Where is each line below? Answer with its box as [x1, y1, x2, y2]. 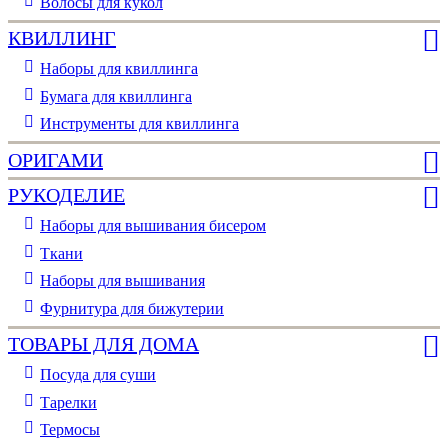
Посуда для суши [40, 366, 156, 384]
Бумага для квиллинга [40, 87, 192, 105]
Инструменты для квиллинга [40, 115, 239, 133]
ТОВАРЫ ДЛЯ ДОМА [8, 333, 199, 356]
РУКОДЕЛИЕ [8, 184, 125, 207]
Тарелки [40, 393, 97, 411]
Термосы [40, 421, 100, 439]
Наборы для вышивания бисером [40, 217, 266, 235]
